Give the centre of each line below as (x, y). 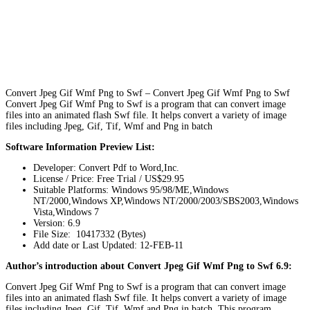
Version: (49, 223)
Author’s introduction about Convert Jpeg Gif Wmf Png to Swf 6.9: (149, 266)
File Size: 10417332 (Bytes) (90, 234)
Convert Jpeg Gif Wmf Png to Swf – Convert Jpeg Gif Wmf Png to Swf (148, 93)
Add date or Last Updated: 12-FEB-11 (108, 245)
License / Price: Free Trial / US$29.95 (109, 179)
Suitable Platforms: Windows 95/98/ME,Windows (131, 190)
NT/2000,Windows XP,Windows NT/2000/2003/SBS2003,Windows (166, 201)
